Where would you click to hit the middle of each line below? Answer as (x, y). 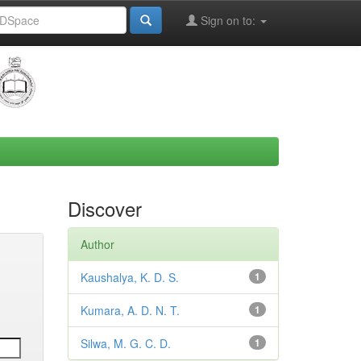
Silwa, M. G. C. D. (125, 343)
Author (97, 244)
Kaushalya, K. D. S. (129, 277)
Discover (104, 208)
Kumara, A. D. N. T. (130, 310)
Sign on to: (228, 20)
